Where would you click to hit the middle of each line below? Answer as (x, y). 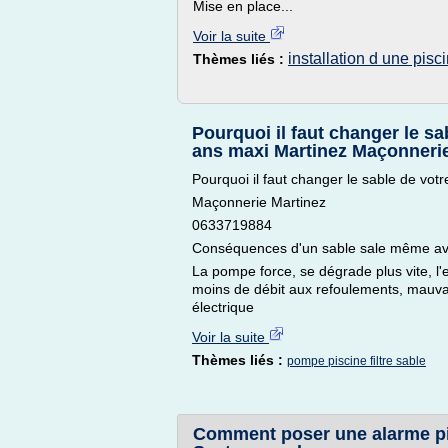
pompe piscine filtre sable (356, 361)
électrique (223, 307)
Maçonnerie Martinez (259, 202)
